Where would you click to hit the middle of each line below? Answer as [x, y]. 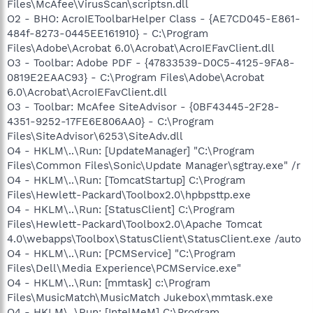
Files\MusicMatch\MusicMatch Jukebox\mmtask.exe [140, 297]
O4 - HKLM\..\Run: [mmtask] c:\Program [109, 283]
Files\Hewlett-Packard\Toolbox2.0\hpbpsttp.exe [129, 195]
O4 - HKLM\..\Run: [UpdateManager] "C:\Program [131, 151]
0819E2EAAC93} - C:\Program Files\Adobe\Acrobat [136, 77]
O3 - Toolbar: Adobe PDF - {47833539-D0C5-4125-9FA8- [151, 63]
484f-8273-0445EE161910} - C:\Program [108, 33]
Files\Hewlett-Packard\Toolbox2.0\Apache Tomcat [134, 224]
